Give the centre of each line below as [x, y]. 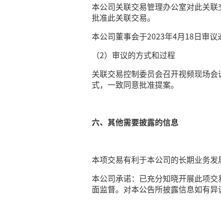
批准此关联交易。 [124, 17]
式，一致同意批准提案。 [135, 84]
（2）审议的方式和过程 [134, 55]
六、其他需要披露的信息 [135, 122]
